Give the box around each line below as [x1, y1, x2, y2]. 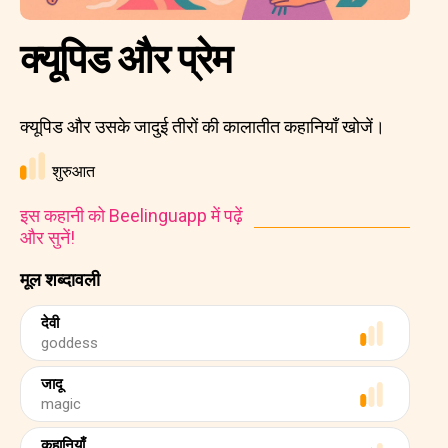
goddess [41, 334, 98, 352]
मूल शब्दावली [20, 269, 100, 290]
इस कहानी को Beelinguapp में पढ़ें [20, 205, 243, 226]
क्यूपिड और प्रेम [20, 36, 232, 83]
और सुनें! [20, 227, 75, 248]
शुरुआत [52, 162, 95, 181]
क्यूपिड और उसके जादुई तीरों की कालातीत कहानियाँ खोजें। [20, 116, 385, 137]
